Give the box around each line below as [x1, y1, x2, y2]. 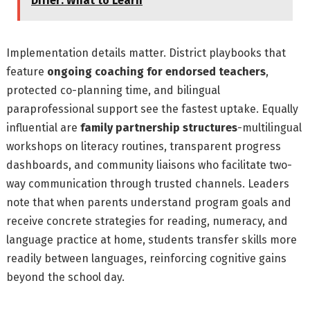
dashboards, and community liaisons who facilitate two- [6, 158, 293, 172]
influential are [6, 121, 81, 135]
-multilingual [237, 121, 302, 135]
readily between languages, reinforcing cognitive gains [6, 252, 287, 266]
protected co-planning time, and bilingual [6, 84, 221, 98]
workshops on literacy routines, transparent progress [6, 140, 282, 154]
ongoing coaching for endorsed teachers [47, 65, 266, 79]
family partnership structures [80, 121, 238, 135]
